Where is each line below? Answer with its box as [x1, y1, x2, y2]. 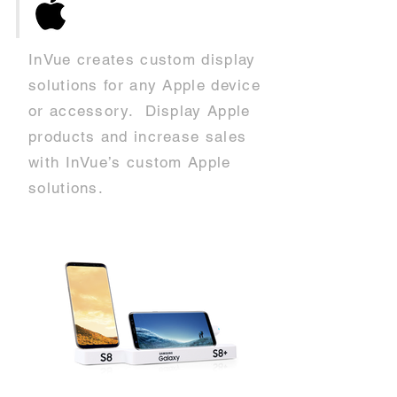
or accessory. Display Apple [28, 102, 251, 120]
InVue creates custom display [28, 51, 256, 68]
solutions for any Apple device [28, 76, 261, 94]
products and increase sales [28, 128, 247, 145]
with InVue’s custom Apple [28, 153, 231, 171]
